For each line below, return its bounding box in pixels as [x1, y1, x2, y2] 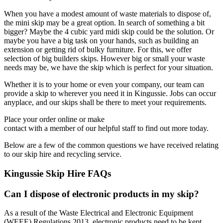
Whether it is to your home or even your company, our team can [4, 80, 204, 89]
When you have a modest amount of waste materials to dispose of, [4, 9, 211, 18]
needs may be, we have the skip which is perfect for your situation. [4, 63, 213, 72]
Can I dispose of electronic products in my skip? [4, 188, 199, 199]
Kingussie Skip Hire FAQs [4, 168, 111, 179]
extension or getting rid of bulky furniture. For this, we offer [4, 45, 192, 54]
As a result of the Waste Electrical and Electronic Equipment [4, 209, 193, 218]
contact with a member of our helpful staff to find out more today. [4, 124, 209, 133]
